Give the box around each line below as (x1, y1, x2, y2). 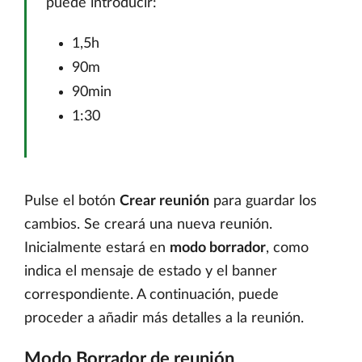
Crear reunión (120, 194, 209, 208)
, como (266, 241, 309, 255)
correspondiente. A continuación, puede (24, 288, 279, 302)
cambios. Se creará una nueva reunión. (24, 217, 272, 232)
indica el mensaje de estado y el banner (24, 264, 277, 279)
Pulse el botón (24, 194, 120, 208)
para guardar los (209, 194, 317, 208)
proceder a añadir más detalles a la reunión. (24, 311, 304, 326)
